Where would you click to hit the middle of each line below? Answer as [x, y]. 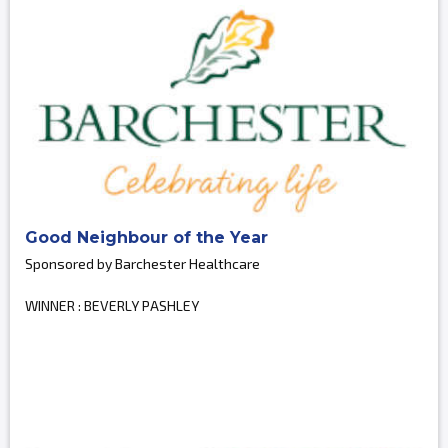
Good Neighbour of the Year [146, 238]
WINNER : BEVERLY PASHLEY [112, 306]
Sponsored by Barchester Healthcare [142, 264]
